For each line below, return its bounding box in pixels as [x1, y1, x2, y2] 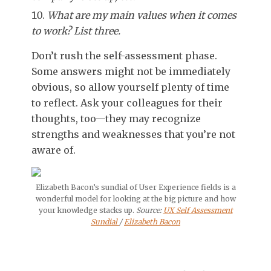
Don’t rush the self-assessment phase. [31, 50, 217, 62]
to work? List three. [31, 25, 120, 38]
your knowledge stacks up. [38, 206, 136, 215]
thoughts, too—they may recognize [31, 113, 201, 125]
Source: [135, 206, 163, 215]
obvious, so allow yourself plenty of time [31, 81, 229, 94]
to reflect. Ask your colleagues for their [31, 97, 223, 109]
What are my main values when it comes [47, 9, 237, 22]
